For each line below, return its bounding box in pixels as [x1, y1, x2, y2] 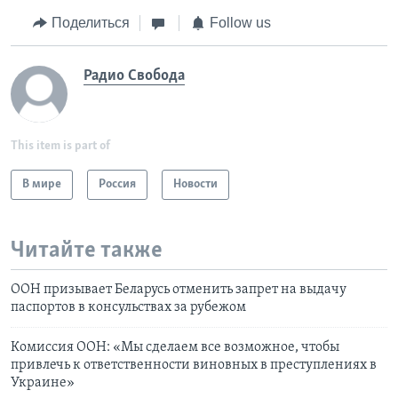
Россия [99, 177, 136, 191]
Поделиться [51, 15, 130, 31]
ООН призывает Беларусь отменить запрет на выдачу [11, 283, 346, 298]
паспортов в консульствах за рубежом [11, 300, 246, 315]
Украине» [11, 376, 75, 391]
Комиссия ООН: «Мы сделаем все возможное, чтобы [11, 340, 339, 355]
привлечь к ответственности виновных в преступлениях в [11, 358, 377, 373]
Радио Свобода [84, 67, 185, 84]
